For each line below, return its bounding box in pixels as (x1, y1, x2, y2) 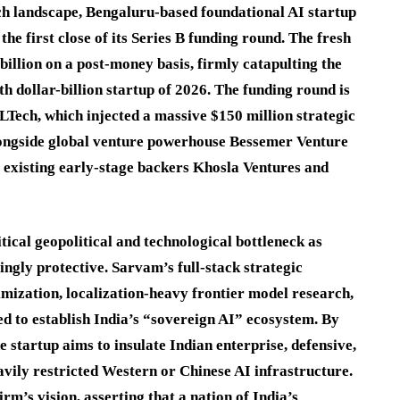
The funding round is (214, 80, 350, 98)
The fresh (288, 29, 351, 46)
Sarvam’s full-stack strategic (112, 258, 303, 276)
